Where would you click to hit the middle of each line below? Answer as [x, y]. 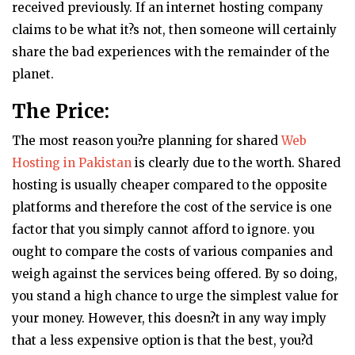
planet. [33, 74]
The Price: [61, 112]
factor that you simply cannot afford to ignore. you [163, 230]
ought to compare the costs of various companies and [172, 252]
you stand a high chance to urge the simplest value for [175, 296]
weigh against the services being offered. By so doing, [175, 274]
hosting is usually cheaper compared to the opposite [170, 185]
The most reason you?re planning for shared [147, 141]
